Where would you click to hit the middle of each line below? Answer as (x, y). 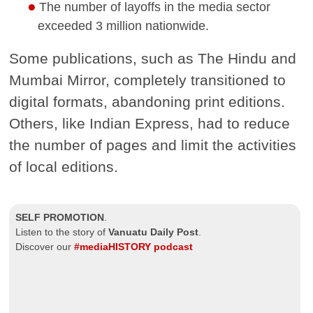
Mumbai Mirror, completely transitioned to (148, 80)
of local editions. (64, 167)
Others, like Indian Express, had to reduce (150, 124)
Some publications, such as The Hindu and (153, 59)
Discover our (45, 247)
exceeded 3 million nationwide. (123, 26)
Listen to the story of (62, 233)
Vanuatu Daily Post (154, 233)
